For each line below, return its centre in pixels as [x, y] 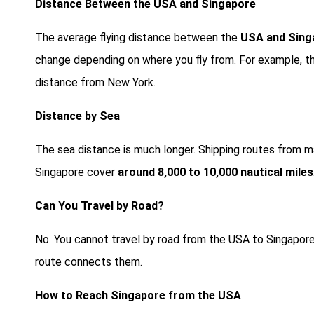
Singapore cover [76, 172]
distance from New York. [95, 82]
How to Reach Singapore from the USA [138, 295]
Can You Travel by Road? [100, 205]
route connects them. [89, 261]
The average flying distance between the [138, 37]
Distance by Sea [77, 116]
